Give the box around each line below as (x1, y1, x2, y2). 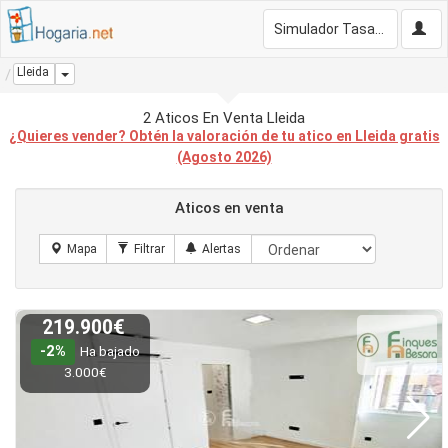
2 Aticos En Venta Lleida (143, 109, 305, 127)
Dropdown (68, 66, 123, 80)
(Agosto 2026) (176, 149, 272, 165)
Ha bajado (79, 343, 140, 359)
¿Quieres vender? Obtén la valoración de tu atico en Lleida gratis (8, 128, 440, 144)
